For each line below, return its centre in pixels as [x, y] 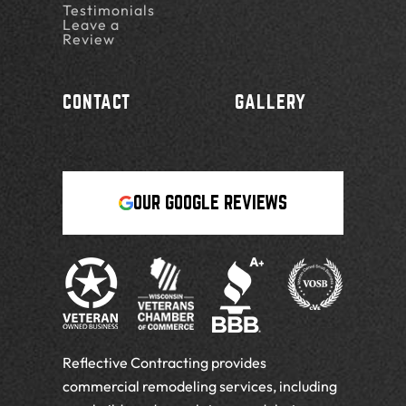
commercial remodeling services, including [200, 387]
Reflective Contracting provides [164, 363]
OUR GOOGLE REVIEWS [210, 203]
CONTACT [97, 102]
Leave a [91, 25]
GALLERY [271, 102]
